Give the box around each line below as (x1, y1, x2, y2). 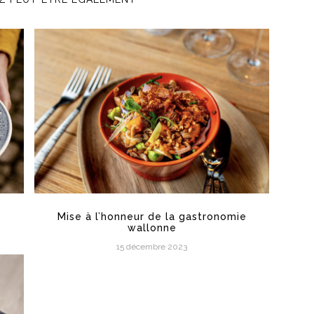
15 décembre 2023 (116, 242, 187, 252)
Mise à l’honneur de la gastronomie (57, 211, 247, 222)
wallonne (127, 222, 177, 233)
